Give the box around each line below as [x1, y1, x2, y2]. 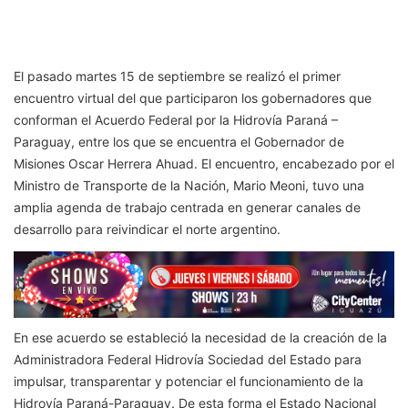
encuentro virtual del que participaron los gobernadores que [14, 90, 372, 107]
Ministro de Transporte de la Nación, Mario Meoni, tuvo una [14, 178, 364, 194]
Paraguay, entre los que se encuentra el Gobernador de [14, 134, 344, 150]
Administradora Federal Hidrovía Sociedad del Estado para [14, 351, 362, 367]
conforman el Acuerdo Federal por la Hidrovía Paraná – [14, 112, 338, 128]
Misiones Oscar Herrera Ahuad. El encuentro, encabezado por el [14, 156, 394, 172]
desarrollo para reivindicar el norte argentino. [14, 221, 280, 238]
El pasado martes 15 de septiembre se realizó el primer [14, 68, 341, 85]
